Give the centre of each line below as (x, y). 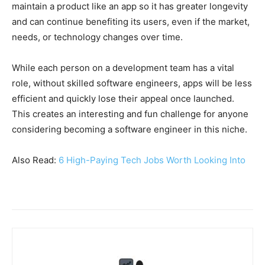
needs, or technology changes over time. (97, 37)
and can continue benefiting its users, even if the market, (131, 21)
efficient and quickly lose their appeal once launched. (123, 98)
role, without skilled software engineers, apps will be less (132, 83)
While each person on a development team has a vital (123, 67)
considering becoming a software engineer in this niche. (130, 129)
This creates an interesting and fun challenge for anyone (130, 114)
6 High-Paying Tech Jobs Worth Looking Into (152, 160)
